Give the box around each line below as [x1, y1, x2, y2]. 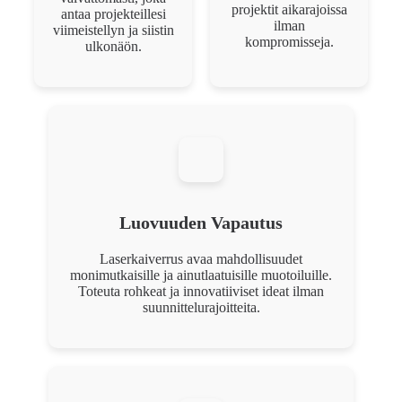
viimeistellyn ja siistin [52, 22, 174, 38]
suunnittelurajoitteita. [142, 299, 260, 315]
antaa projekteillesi [60, 5, 166, 22]
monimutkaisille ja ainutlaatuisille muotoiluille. [70, 267, 332, 283]
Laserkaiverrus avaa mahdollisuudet [100, 250, 302, 267]
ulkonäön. [84, 38, 142, 54]
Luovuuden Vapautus [119, 212, 283, 232]
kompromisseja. [244, 33, 334, 49]
